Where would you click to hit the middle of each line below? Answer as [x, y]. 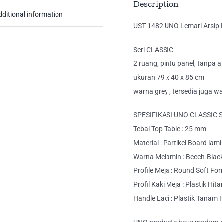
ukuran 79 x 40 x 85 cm [169, 78]
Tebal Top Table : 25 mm [170, 129]
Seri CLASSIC [153, 50]
